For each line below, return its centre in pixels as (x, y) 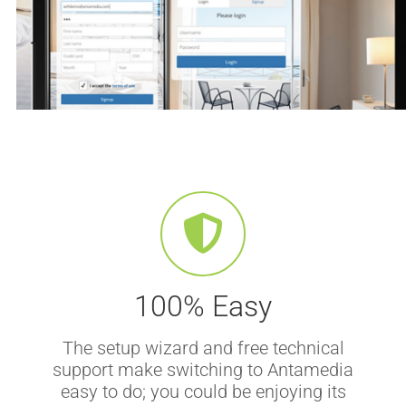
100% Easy (203, 306)
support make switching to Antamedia (203, 369)
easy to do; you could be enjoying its (203, 391)
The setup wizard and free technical (203, 348)
